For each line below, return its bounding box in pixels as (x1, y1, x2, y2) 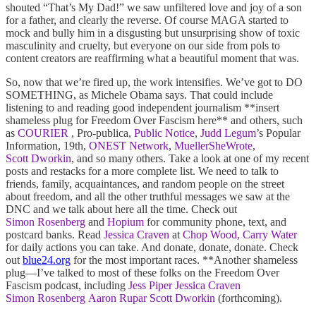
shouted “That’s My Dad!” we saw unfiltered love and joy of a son (6, 1, 302, 14)
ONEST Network (89, 140, 169, 152)
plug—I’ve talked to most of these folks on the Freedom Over (6, 267, 279, 279)
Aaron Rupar (88, 292, 147, 305)
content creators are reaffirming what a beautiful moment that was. (6, 52, 299, 65)
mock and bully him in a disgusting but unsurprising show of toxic (6, 27, 300, 39)
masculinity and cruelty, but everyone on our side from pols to (6, 39, 280, 52)
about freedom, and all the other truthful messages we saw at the (6, 190, 290, 203)
